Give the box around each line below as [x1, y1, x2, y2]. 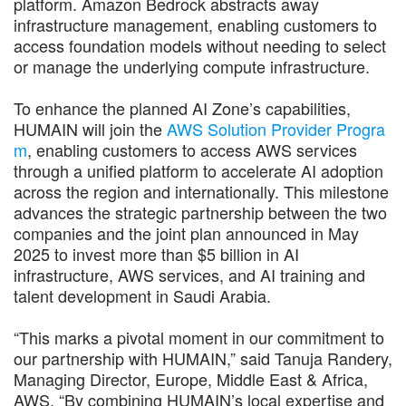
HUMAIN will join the [14, 116, 167, 140]
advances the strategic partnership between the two [14, 199, 387, 224]
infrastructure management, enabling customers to [14, 12, 377, 36]
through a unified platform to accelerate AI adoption [14, 158, 383, 182]
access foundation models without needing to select [14, 33, 386, 57]
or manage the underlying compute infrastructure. [14, 53, 370, 78]
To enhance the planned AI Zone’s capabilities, [14, 95, 351, 120]
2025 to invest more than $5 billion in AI [14, 241, 299, 266]
